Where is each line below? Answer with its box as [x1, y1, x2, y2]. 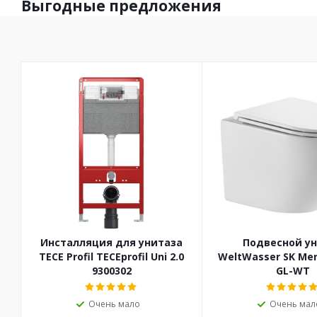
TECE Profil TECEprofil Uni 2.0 [39, 250, 185, 264]
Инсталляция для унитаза [40, 236, 183, 250]
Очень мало [88, 298, 141, 311]
